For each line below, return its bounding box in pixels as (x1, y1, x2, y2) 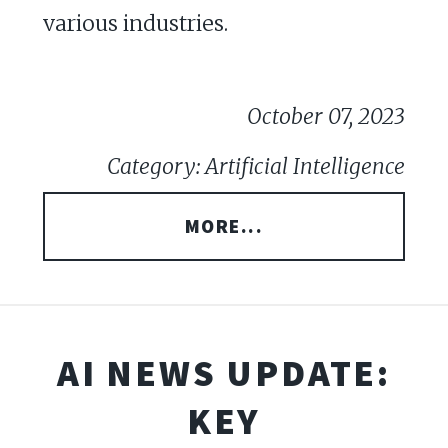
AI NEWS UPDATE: (57, 348, 391, 396)
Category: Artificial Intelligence (107, 153, 406, 181)
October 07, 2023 (247, 103, 406, 131)
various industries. (42, 10, 228, 38)
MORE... (184, 214, 264, 239)
